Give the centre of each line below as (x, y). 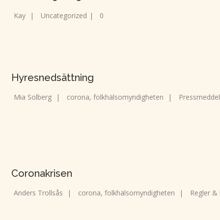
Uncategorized (64, 15)
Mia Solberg (33, 97)
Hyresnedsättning (53, 77)
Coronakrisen (42, 173)
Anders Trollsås (38, 192)
